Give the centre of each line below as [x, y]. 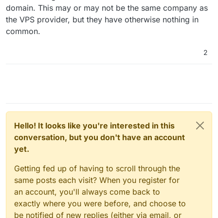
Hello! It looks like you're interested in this [94, 125]
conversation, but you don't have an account [100, 137]
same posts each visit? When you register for [97, 180]
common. [23, 31]
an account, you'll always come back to [87, 191]
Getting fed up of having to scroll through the [97, 168]
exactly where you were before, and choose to [100, 203]
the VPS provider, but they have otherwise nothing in [102, 19]
